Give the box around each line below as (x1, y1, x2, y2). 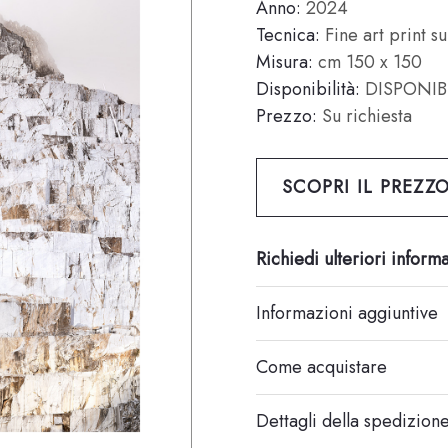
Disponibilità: (256, 76, 360, 102)
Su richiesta (317, 103, 412, 129)
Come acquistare (256, 354, 387, 380)
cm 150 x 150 (313, 49, 422, 75)
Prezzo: (256, 103, 317, 129)
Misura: (256, 49, 313, 75)
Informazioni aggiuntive (256, 300, 438, 326)
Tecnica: (256, 22, 320, 48)
